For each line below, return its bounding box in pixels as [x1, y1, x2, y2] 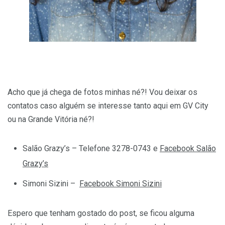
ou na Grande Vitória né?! [8, 114, 94, 124]
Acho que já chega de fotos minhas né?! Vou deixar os [8, 87, 197, 97]
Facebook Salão [160, 143, 216, 153]
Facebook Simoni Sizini [79, 178, 162, 188]
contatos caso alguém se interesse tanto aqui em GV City [8, 100, 208, 110]
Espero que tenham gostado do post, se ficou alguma [8, 208, 194, 218]
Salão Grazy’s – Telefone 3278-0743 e [23, 143, 160, 153]
